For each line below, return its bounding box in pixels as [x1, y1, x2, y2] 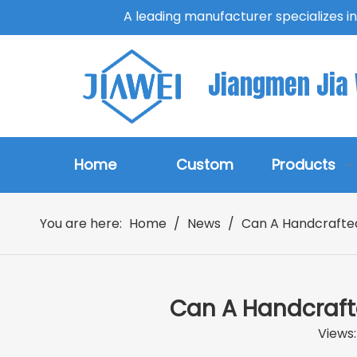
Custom [176, 155, 233, 175]
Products [271, 155, 335, 175]
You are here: [40, 214, 122, 233]
